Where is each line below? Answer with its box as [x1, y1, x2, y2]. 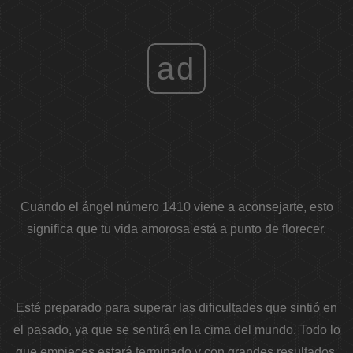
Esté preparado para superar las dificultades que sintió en [16, 301, 337, 315]
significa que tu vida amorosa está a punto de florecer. [27, 222, 326, 236]
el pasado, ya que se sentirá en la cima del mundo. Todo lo [13, 323, 340, 337]
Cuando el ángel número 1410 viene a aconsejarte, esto [20, 200, 333, 214]
